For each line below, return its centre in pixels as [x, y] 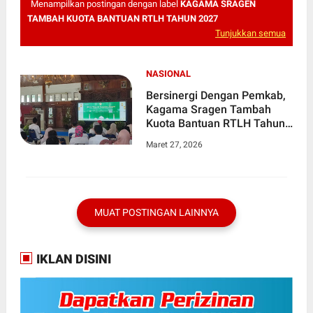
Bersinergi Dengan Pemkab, [216, 96]
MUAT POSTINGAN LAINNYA [156, 213]
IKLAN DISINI [72, 259]
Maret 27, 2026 [174, 145]
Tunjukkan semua [251, 34]
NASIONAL [168, 74]
